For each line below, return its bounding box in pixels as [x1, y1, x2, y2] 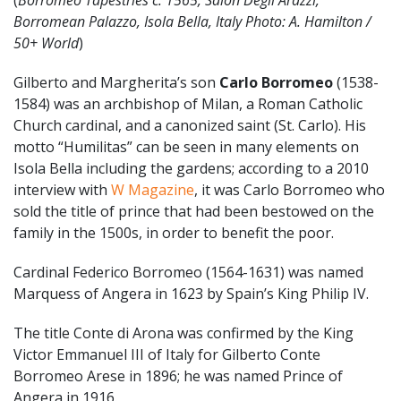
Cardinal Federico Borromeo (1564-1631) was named [13, 261, 363, 282]
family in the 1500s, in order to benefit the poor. [13, 222, 337, 243]
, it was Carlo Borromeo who [194, 179, 385, 200]
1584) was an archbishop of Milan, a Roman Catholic [13, 93, 363, 114]
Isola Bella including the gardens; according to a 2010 [13, 158, 369, 178]
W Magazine [111, 179, 194, 200]
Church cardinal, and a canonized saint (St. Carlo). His [13, 115, 366, 135]
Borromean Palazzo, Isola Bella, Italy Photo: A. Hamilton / [13, 11, 371, 31]
